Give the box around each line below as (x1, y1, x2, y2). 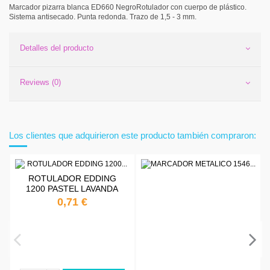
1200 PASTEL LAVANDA (26, 184, 119, 194)
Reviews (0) (20, 77, 61, 87)
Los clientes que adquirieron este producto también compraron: (9, 130, 256, 140)
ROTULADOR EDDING (28, 174, 116, 184)
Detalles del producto (20, 43, 93, 52)
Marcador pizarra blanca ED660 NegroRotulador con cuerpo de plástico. (9, 2, 246, 11)
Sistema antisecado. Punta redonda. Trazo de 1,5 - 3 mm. (9, 12, 196, 21)
